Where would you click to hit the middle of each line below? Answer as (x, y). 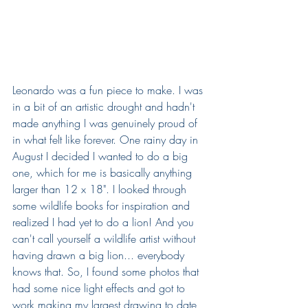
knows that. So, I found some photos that (107, 271)
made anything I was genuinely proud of (107, 123)
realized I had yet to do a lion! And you (105, 222)
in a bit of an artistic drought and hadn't (105, 106)
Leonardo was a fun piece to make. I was (109, 90)
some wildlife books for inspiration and (103, 205)
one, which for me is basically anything (104, 172)
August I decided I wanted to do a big (102, 156)
